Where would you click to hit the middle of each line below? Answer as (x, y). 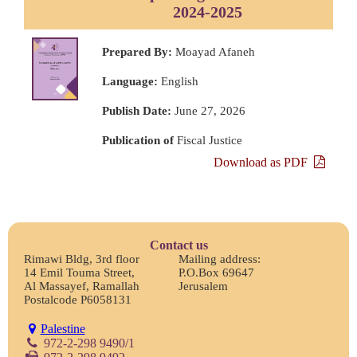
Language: (129, 81)
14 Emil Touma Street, (79, 272)
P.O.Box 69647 (216, 272)
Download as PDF (263, 162)
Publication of (137, 140)
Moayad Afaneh (213, 51)
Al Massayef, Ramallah (82, 286)
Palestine (63, 328)
